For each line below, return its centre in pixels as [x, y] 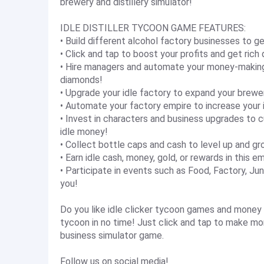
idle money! [84, 132]
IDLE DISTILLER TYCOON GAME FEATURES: [153, 28]
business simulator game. [112, 235]
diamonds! [81, 80]
